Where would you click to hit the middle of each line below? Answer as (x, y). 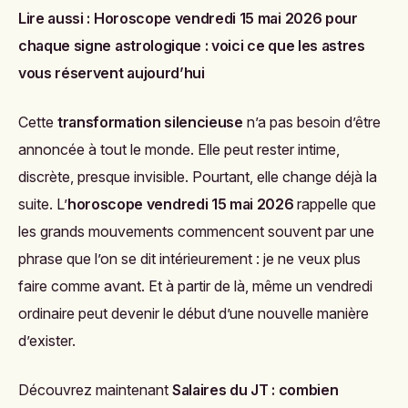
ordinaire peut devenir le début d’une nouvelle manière (194, 314)
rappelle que (335, 204)
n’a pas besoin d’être (311, 122)
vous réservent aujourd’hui (112, 73)
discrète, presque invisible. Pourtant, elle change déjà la (198, 177)
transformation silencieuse (150, 122)
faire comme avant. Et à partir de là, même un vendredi (195, 286)
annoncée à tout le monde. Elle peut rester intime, (179, 150)
